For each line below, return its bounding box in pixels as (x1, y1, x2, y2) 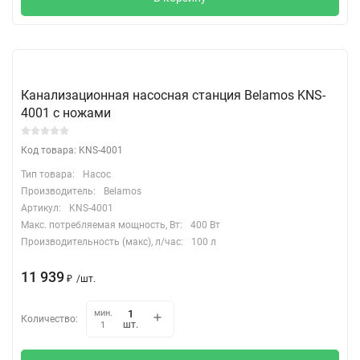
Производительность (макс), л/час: (21, 235, 183, 247)
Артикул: (21, 202, 61, 214)
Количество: (21, 313, 78, 325)
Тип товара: (21, 168, 75, 180)
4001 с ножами (21, 104, 111, 121)
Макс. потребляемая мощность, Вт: (21, 219, 182, 231)
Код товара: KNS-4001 (21, 144, 123, 156)
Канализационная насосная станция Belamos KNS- (21, 87, 325, 103)
